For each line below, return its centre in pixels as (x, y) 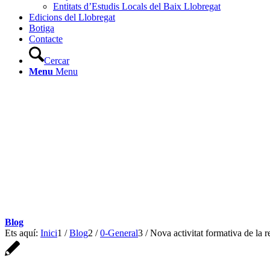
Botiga (42, 28)
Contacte (46, 39)
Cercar (57, 61)
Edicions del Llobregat (72, 17)
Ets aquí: (21, 233)
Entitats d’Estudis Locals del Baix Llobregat (137, 6)
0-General (119, 233)
